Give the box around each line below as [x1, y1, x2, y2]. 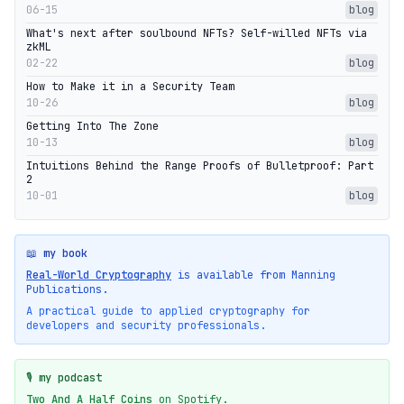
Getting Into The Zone [26, 119, 159, 134]
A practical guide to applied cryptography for [26, 304, 310, 319]
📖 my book [26, 246, 87, 262]
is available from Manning [171, 268, 335, 283]
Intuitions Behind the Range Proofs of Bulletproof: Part [26, 159, 373, 174]
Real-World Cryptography [26, 268, 171, 283]
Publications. [26, 282, 108, 298]
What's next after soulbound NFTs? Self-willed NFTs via [26, 26, 367, 41]
